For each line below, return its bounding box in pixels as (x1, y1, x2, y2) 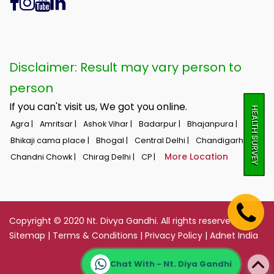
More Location (165, 150, 228, 163)
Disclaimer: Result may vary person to (9, 58, 242, 76)
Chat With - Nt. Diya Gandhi (110, 258, 232, 270)
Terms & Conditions (53, 229, 138, 242)
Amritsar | (40, 118, 78, 129)
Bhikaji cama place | (10, 135, 91, 146)
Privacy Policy (145, 229, 202, 242)
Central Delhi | (135, 135, 191, 146)
